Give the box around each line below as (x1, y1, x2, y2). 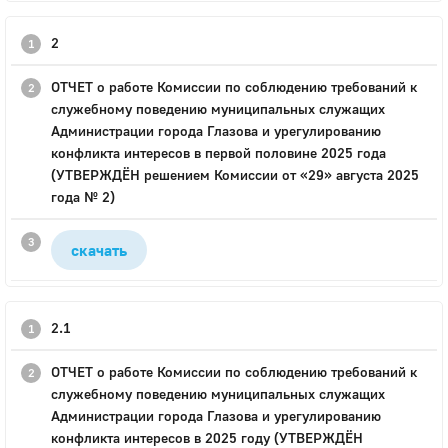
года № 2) (51, 188, 115, 205)
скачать (71, 240, 127, 260)
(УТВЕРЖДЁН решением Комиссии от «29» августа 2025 (51, 166, 419, 183)
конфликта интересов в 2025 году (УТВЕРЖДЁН (51, 429, 363, 446)
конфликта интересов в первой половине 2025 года (51, 144, 386, 161)
